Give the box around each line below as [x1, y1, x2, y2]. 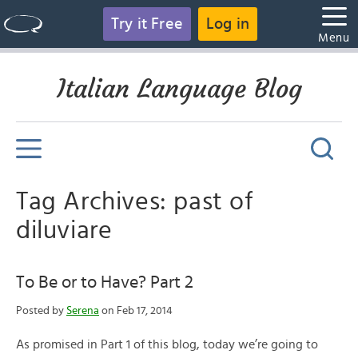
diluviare [16, 217, 113, 243]
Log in [206, 16, 250, 32]
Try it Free [110, 16, 183, 32]
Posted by [16, 305, 66, 316]
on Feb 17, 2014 [99, 305, 173, 316]
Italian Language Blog [56, 73, 302, 105]
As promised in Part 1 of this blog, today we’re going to [16, 338, 318, 351]
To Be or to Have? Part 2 [16, 273, 193, 291]
